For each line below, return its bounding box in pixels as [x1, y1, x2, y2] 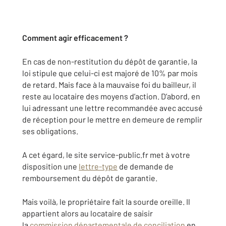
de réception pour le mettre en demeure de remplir [22, 115, 202, 124]
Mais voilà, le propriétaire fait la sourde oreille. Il [22, 197, 190, 206]
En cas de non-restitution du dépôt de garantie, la [22, 56, 197, 66]
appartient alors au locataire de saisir [22, 208, 153, 218]
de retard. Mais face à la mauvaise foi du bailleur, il [22, 80, 196, 89]
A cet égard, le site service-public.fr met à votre [22, 150, 190, 159]
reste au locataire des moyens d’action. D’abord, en [22, 91, 200, 101]
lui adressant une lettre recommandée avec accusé [22, 103, 203, 112]
